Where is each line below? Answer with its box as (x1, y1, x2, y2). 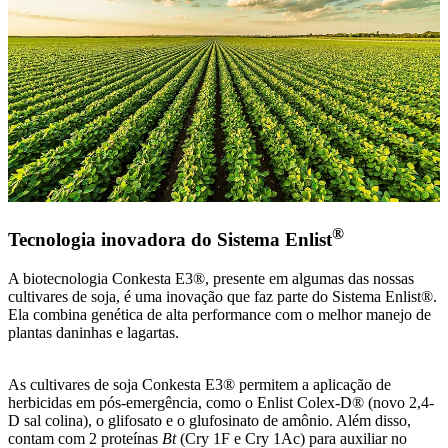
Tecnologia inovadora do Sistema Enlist (8, 229, 332, 251)
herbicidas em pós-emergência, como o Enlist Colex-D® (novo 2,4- (8, 393, 434, 411)
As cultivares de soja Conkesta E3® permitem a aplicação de (8, 375, 391, 393)
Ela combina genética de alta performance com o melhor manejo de (8, 305, 431, 323)
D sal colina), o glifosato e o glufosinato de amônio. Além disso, (8, 411, 411, 429)
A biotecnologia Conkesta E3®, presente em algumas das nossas (8, 269, 414, 287)
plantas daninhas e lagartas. (8, 323, 179, 341)
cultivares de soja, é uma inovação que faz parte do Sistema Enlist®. (8, 287, 437, 305)
